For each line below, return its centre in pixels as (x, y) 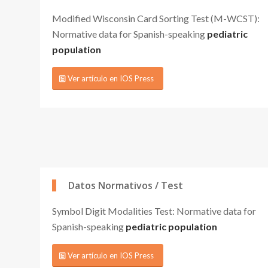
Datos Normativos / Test (126, 185)
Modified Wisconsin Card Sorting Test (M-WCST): (156, 18)
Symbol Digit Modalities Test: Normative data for (154, 211)
